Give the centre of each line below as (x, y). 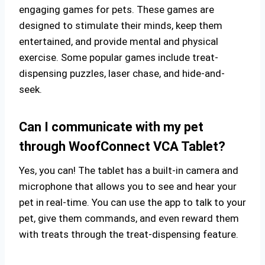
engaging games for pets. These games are (117, 9)
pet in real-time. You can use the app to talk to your (132, 202)
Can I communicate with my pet (111, 127)
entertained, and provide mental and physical (119, 41)
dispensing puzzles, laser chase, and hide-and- (122, 73)
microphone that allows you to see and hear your (128, 186)
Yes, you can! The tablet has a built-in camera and (129, 170)
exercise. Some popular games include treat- (119, 57)
